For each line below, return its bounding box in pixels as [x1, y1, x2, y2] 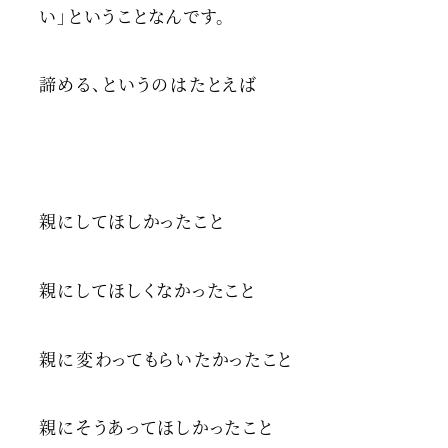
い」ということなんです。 [38, 2, 227, 28]
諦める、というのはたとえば [38, 71, 259, 97]
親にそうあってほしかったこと [38, 414, 274, 440]
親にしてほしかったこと [38, 208, 225, 234]
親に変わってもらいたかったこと [38, 345, 294, 371]
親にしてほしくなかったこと [38, 276, 256, 302]
